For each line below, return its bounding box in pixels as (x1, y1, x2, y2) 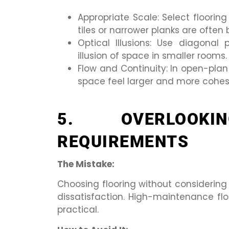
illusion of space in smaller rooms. (78, 49, 227, 62)
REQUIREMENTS (57, 132, 189, 152)
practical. (57, 203, 99, 216)
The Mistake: (57, 158, 114, 171)
